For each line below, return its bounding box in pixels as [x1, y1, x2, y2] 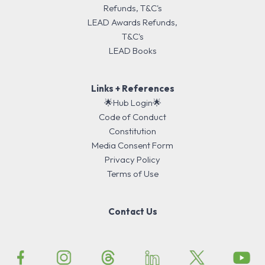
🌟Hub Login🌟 [104, 97, 161, 109]
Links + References [91, 83, 174, 95]
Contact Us [108, 206, 157, 218]
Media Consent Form [92, 140, 173, 151]
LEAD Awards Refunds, [88, 17, 177, 28]
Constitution [109, 125, 156, 137]
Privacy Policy [105, 154, 160, 166]
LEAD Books [108, 45, 157, 57]
